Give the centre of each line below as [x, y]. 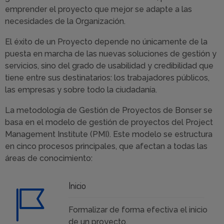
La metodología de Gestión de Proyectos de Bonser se [109, 110]
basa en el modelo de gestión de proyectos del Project [109, 122]
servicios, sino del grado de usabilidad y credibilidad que [109, 65]
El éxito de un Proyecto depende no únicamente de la [106, 41]
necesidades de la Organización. [65, 21]
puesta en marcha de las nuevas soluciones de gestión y [111, 53]
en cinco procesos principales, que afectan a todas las [106, 146]
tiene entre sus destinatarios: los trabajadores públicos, [107, 77]
